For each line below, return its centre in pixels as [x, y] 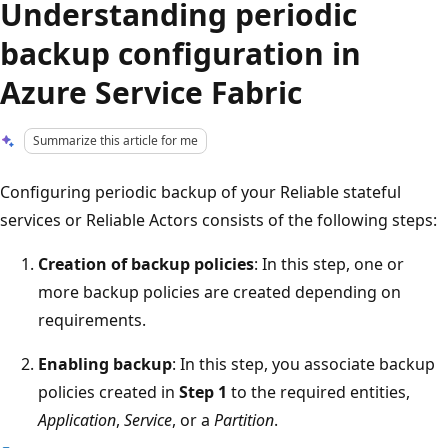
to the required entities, [318, 391]
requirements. [92, 319]
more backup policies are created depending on [219, 291]
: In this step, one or [329, 263]
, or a [193, 419]
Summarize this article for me [116, 140]
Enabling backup [105, 363]
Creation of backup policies [146, 263]
